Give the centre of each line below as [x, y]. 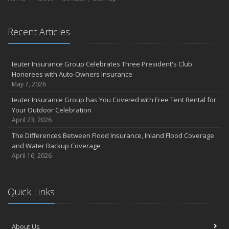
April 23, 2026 [32, 120]
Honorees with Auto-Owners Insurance [72, 74]
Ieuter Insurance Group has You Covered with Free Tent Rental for [114, 100]
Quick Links [31, 192]
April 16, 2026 [32, 156]
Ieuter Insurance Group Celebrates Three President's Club [102, 64]
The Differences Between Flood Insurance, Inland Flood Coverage [113, 136]
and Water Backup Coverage [56, 146]
